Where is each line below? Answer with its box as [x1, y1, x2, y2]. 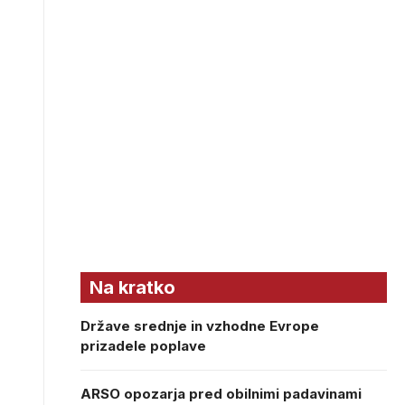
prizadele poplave [80, 337, 206, 354]
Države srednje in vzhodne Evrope [80, 317, 319, 334]
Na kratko [89, 277, 175, 298]
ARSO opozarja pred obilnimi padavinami [80, 385, 362, 402]
